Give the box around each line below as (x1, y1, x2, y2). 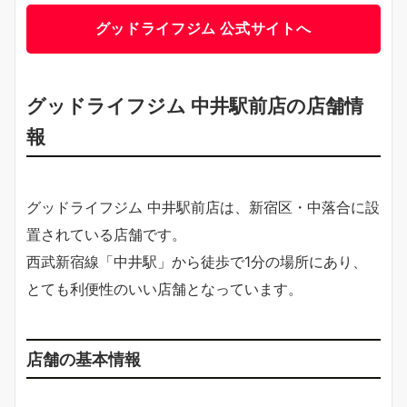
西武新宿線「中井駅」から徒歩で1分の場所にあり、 (26, 252, 367, 271)
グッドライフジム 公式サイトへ (94, 18, 312, 37)
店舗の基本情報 (26, 348, 141, 369)
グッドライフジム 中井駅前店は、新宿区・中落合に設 (26, 197, 380, 216)
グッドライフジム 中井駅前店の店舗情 (26, 93, 363, 117)
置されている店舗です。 (26, 224, 186, 243)
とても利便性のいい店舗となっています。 (26, 279, 303, 298)
